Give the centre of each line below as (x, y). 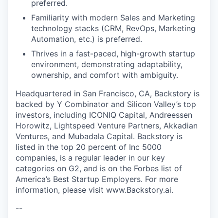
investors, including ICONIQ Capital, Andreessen (104, 115)
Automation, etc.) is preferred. (87, 39)
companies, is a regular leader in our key (90, 157)
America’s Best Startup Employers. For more (97, 179)
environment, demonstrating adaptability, (107, 64)
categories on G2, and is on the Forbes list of (99, 168)
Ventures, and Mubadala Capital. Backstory (95, 136)
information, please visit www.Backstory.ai (93, 190)
